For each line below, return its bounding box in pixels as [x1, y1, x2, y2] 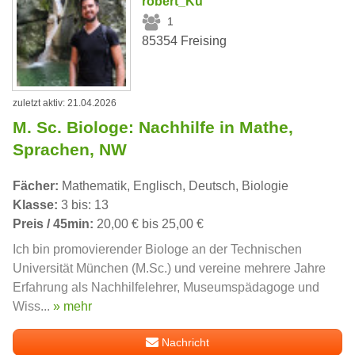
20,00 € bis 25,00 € [94, 216, 204, 231]
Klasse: [13, 197, 58, 212]
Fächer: [13, 178, 59, 193]
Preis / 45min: [13, 216, 94, 231]
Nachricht [162, 335, 210, 349]
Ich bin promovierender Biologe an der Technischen [13, 242, 302, 256]
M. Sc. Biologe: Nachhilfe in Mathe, [13, 117, 293, 136]
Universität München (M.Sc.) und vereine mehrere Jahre [13, 261, 326, 275]
